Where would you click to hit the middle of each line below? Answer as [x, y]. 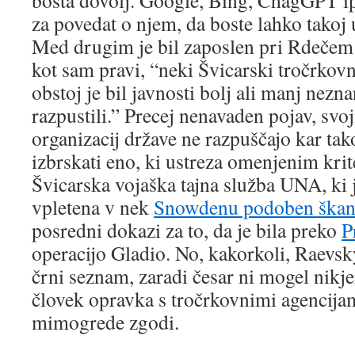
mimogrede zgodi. [105, 322]
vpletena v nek [93, 207]
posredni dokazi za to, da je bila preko [187, 230]
